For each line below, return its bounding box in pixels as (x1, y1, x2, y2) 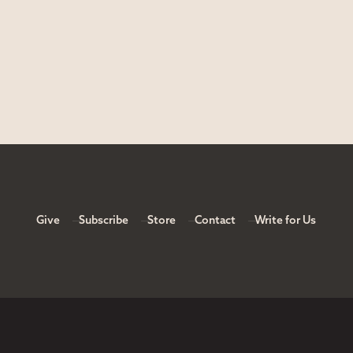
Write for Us (255, 214, 317, 227)
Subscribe (79, 214, 129, 227)
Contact (195, 214, 236, 227)
